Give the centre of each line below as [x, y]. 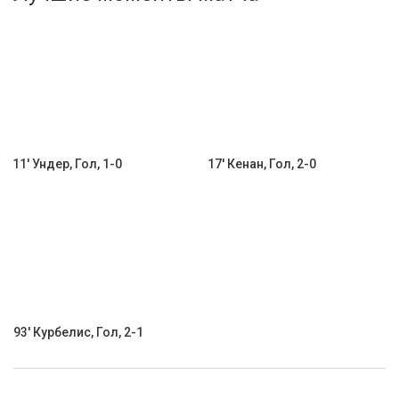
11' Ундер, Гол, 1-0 [67, 164]
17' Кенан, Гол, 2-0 [262, 164]
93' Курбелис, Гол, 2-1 [78, 332]
